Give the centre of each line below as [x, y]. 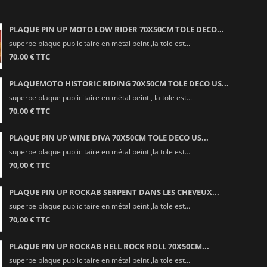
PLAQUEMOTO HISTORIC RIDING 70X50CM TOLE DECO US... [119, 83]
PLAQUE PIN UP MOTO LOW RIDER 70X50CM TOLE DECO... [116, 29]
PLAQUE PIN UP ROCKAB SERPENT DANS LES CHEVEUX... [114, 192]
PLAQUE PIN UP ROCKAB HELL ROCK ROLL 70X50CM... [109, 246]
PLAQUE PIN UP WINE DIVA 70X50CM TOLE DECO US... [108, 137]
